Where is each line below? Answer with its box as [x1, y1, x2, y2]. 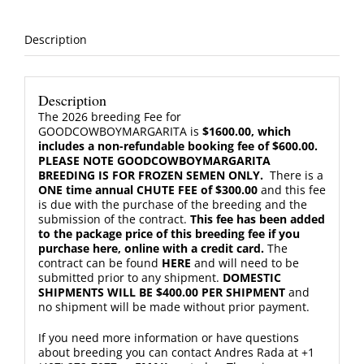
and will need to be [193, 254, 299, 271]
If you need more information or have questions [37, 329, 299, 345]
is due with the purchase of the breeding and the [37, 196, 307, 212]
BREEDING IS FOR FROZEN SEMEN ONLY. [37, 167, 263, 183]
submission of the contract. [37, 210, 190, 227]
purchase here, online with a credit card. [37, 240, 264, 256]
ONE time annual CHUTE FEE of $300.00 [37, 181, 258, 197]
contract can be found [37, 254, 162, 271]
